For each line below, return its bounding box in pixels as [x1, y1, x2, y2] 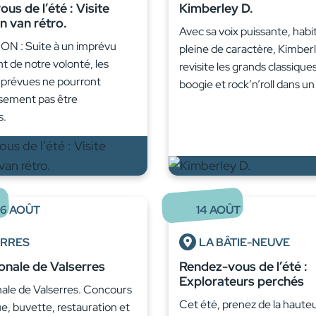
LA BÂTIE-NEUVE [199, 235, 290, 250]
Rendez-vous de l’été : [179, 258, 308, 275]
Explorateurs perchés [179, 273, 304, 290]
